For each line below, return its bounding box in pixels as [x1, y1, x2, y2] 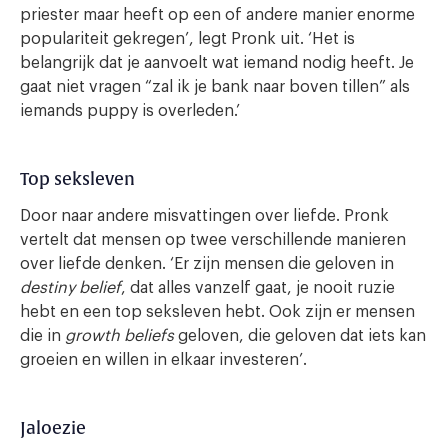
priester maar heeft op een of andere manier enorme [20, 7, 415, 24]
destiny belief [20, 280, 121, 297]
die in [20, 328, 65, 345]
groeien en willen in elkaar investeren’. [20, 352, 307, 369]
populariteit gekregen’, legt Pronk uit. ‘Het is [20, 31, 355, 48]
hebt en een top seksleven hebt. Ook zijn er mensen [20, 304, 415, 321]
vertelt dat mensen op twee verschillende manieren [20, 232, 406, 249]
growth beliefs [65, 328, 174, 345]
